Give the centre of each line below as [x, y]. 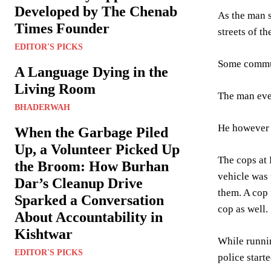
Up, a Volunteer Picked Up [97, 150]
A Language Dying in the [91, 72]
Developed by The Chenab [96, 12]
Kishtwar [44, 234]
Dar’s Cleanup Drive [79, 184]
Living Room [55, 89]
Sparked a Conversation [89, 201]
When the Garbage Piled [91, 133]
